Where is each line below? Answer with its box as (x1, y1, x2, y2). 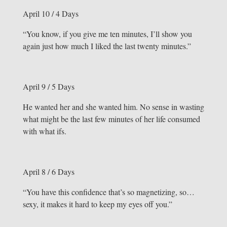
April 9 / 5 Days (22, 81, 74, 92)
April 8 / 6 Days (22, 166, 74, 177)
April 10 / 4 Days (22, 8, 79, 19)
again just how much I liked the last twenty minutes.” (22, 41, 191, 52)
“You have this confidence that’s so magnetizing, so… (22, 186, 195, 198)
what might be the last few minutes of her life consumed (22, 113, 200, 125)
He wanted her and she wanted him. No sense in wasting (22, 101, 204, 112)
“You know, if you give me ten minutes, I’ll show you (22, 28, 192, 40)
